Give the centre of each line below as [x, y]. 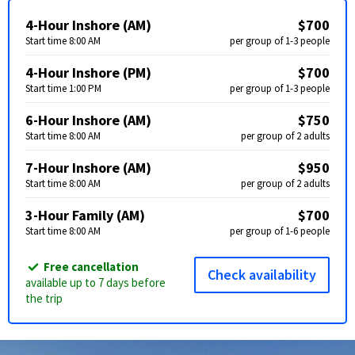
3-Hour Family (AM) [85, 215]
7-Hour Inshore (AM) [88, 168]
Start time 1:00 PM [63, 88]
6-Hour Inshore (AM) [88, 120]
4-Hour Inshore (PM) [88, 73]
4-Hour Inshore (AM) [88, 25]
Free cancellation [91, 267]
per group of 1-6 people [280, 231]
